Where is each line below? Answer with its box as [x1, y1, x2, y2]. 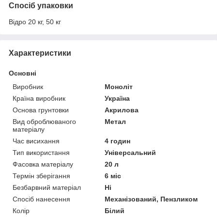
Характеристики [9, 48, 71, 57]
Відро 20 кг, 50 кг [9, 17, 61, 26]
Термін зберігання [13, 171, 70, 180]
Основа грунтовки [13, 106, 69, 114]
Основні [9, 69, 36, 77]
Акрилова [105, 106, 139, 114]
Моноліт [105, 82, 133, 91]
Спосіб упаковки [9, 1, 73, 10]
